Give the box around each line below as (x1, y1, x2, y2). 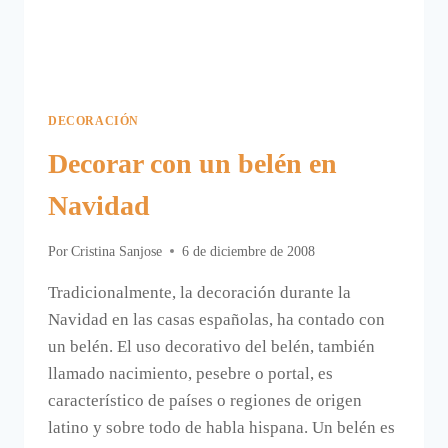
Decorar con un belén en (48, 147, 337, 179)
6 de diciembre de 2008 (182, 243, 316, 259)
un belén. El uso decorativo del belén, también (48, 336, 375, 356)
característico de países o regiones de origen (48, 390, 362, 410)
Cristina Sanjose (71, 243, 163, 259)
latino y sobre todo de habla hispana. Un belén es (48, 417, 395, 437)
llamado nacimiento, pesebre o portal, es (48, 363, 333, 383)
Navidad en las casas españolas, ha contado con (48, 309, 385, 329)
